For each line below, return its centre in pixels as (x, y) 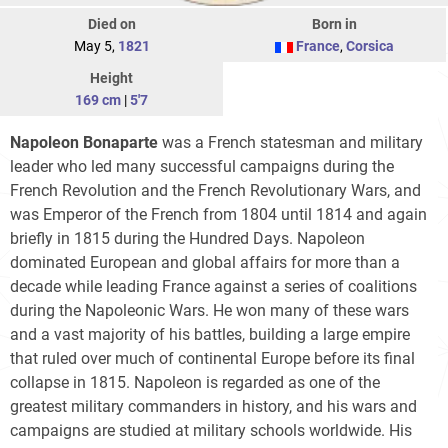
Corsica (370, 46)
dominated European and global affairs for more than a (205, 263)
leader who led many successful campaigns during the (202, 167)
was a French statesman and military (290, 143)
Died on (111, 24)
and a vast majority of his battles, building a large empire (210, 335)
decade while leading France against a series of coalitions (213, 287)
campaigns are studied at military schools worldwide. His (211, 431)
